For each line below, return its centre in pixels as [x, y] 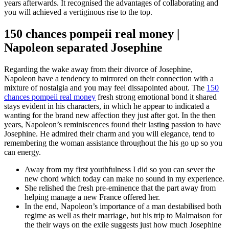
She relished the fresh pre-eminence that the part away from [120, 188]
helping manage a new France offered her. [92, 197]
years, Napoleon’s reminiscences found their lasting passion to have [112, 125]
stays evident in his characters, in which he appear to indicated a [107, 106]
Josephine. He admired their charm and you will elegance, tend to [109, 134]
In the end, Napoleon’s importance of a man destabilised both [123, 207]
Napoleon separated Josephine [83, 48]
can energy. [22, 152]
